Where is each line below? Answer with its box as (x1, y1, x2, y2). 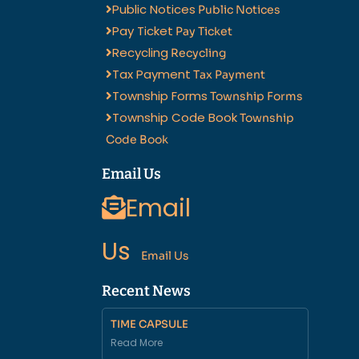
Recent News (102, 282, 191, 301)
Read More (111, 336, 163, 350)
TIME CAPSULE (111, 317, 188, 332)
